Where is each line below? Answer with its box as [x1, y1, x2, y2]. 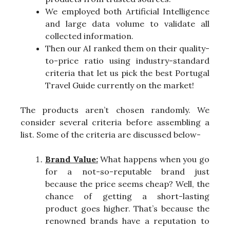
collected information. [45, 30, 133, 41]
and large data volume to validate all [45, 18, 209, 29]
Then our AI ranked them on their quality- [45, 43, 209, 53]
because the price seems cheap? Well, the [45, 178, 209, 189]
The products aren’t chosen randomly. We [21, 104, 209, 115]
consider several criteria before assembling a [21, 117, 209, 127]
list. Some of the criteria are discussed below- [21, 129, 201, 140]
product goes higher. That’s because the [45, 203, 209, 214]
